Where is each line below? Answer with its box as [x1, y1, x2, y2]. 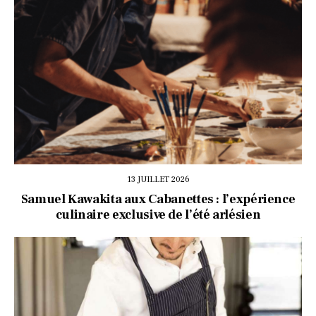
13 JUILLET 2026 [126, 174, 190, 185]
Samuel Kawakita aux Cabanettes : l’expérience [20, 190, 296, 207]
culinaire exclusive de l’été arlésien [55, 206, 261, 223]
